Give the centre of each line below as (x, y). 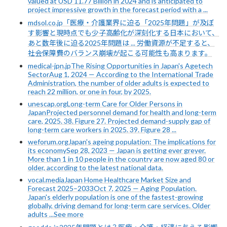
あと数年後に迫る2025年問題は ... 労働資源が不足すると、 (121, 43)
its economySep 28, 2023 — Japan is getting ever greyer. (117, 150)
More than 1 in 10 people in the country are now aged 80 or (121, 159)
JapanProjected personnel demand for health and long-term (122, 112)
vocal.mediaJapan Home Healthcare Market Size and (109, 179)
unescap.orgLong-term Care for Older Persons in (105, 103)
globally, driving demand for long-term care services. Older (119, 205)
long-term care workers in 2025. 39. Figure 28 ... (102, 129)
